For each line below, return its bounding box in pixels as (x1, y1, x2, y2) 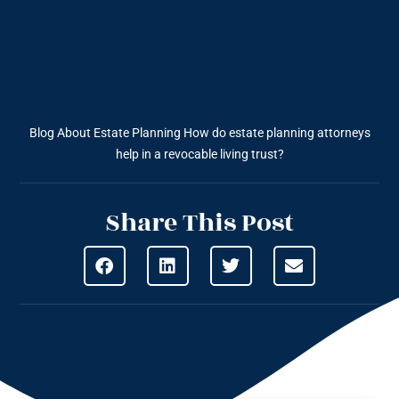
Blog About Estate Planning (28, 126, 181, 141)
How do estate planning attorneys (183, 126, 370, 141)
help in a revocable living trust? (115, 147, 284, 162)
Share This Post (105, 204, 294, 243)
